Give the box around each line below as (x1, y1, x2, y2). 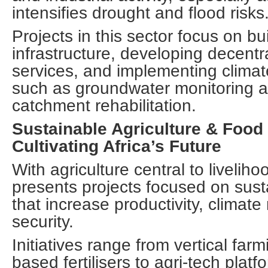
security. (12, 212, 74, 231)
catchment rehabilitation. (12, 96, 196, 115)
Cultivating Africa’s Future (12, 137, 221, 156)
